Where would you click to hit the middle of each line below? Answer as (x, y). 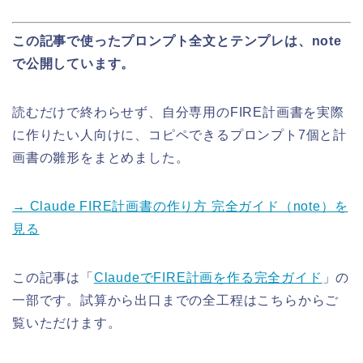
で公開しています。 (74, 63)
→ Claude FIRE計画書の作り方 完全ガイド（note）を (180, 206)
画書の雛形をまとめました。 (101, 157)
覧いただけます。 (67, 322)
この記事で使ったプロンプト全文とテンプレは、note (177, 41)
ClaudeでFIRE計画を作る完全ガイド (208, 277)
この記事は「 (53, 277)
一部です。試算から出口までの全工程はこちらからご (176, 300)
